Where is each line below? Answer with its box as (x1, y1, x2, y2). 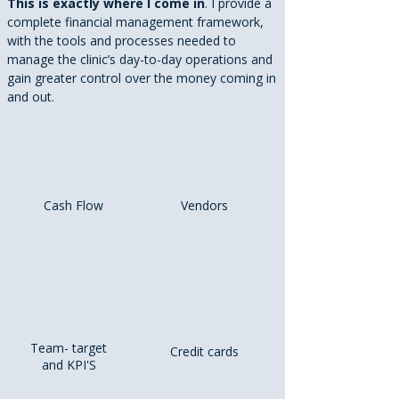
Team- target (30, 339, 107, 356)
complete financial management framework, (7, 13, 264, 30)
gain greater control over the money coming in (7, 69, 276, 86)
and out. (7, 88, 61, 105)
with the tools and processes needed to (7, 32, 236, 49)
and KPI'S (41, 356, 96, 373)
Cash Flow (43, 197, 103, 214)
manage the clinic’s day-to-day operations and (7, 51, 273, 68)
